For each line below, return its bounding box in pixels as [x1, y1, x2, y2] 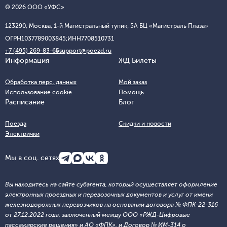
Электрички [5, 130, 40, 137]
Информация [5, 57, 49, 64]
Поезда [5, 120, 26, 127]
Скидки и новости [119, 120, 171, 127]
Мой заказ [119, 79, 147, 86]
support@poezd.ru [59, 47, 111, 54]
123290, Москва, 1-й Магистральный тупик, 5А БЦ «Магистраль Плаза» [5, 22, 208, 29]
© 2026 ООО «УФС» [5, 4, 64, 11]
